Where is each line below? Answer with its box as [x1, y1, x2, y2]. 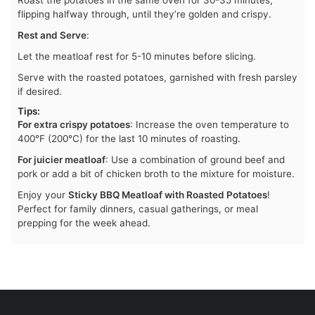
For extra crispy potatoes [18, 119, 130, 131]
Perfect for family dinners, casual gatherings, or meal [18, 203, 258, 215]
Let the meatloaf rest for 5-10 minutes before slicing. [18, 51, 256, 63]
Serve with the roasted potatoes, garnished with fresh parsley [18, 72, 297, 84]
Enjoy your [18, 189, 68, 201]
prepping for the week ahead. [18, 217, 150, 229]
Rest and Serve [18, 30, 86, 41]
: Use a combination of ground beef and [105, 154, 285, 166]
